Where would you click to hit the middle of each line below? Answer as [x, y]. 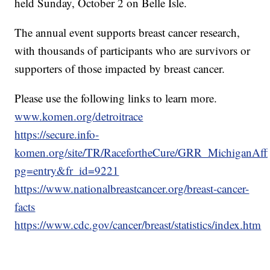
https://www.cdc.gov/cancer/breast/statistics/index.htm [138, 224]
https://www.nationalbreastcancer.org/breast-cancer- [132, 188]
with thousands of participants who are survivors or [133, 50]
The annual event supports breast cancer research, [127, 32]
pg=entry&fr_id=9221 [67, 170]
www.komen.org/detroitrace [79, 116]
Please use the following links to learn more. [116, 98]
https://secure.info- [57, 134]
